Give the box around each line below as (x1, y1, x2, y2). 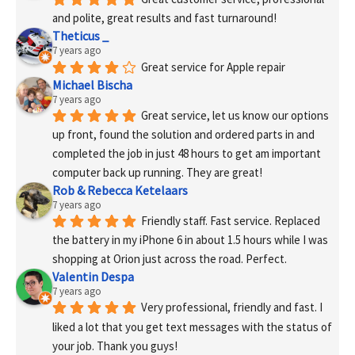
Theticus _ (52, 28, 109, 44)
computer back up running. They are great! (52, 165, 262, 181)
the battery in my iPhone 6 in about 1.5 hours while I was (52, 232, 328, 248)
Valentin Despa (52, 269, 134, 285)
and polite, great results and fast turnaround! (52, 10, 277, 26)
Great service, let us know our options (141, 107, 329, 123)
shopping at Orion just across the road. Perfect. (52, 251, 287, 267)
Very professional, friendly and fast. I (141, 300, 323, 315)
